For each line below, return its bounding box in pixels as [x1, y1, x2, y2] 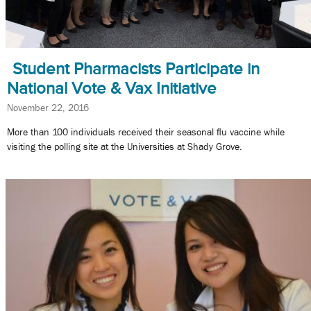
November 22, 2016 [7, 101, 89, 113]
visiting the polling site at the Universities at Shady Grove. [7, 141, 242, 153]
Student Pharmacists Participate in [12, 59, 260, 78]
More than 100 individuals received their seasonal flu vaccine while [7, 126, 285, 138]
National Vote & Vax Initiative [7, 78, 217, 97]
